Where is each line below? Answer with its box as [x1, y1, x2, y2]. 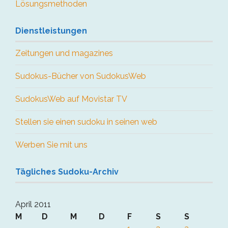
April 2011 [15, 199, 51, 209]
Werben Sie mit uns [15, 139, 88, 150]
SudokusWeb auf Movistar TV [15, 94, 127, 104]
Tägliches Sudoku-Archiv [15, 166, 119, 177]
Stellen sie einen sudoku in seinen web [15, 117, 157, 127]
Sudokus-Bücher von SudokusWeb [15, 71, 146, 81]
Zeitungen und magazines [15, 48, 113, 58]
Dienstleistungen [15, 25, 87, 36]
